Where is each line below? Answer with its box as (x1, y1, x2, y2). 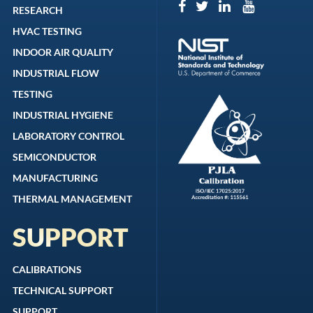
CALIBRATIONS (13, 263, 82, 276)
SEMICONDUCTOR (13, 151, 97, 163)
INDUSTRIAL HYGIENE (13, 109, 114, 122)
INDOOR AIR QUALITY (13, 46, 114, 59)
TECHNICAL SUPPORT (13, 284, 114, 297)
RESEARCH (13, 4, 64, 17)
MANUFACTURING (13, 172, 99, 184)
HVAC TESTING (13, 25, 82, 38)
